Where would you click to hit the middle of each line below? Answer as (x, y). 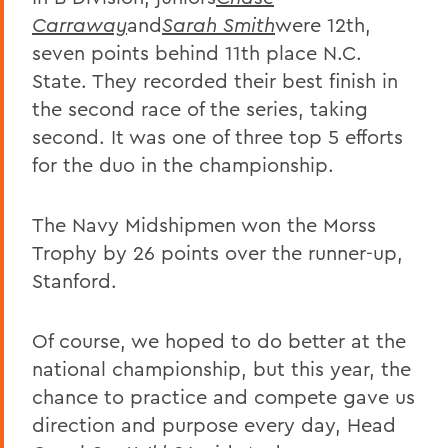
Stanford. (74, 280)
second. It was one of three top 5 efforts (217, 136)
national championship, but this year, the (221, 368)
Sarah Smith (218, 24)
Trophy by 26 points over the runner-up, (217, 252)
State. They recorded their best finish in (215, 80)
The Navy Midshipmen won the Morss (204, 224)
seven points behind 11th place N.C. (197, 52)
